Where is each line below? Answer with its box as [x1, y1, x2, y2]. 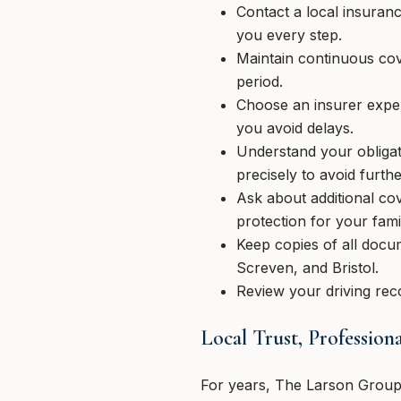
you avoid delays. [236, 119, 354, 138]
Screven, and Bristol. [236, 259, 379, 277]
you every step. [236, 26, 342, 45]
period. [236, 73, 283, 91]
